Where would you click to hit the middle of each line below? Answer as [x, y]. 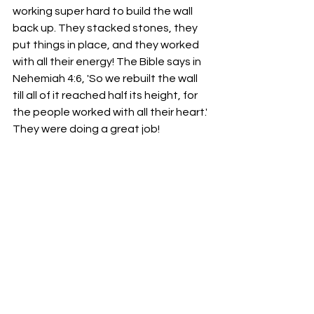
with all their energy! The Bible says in [108, 61]
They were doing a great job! [86, 129]
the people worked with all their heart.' [111, 112]
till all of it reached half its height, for [106, 95]
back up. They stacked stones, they [106, 28]
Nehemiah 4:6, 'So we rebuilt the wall [106, 78]
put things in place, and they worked [107, 45]
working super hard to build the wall [104, 11]
